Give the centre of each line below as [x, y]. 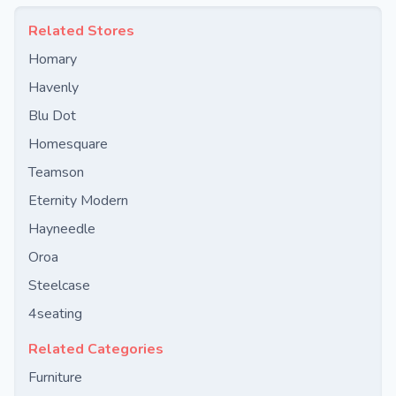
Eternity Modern [78, 201]
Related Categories [96, 349]
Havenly [53, 88]
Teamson [56, 172]
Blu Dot [52, 116]
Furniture [55, 377]
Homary [53, 59]
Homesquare [68, 144]
